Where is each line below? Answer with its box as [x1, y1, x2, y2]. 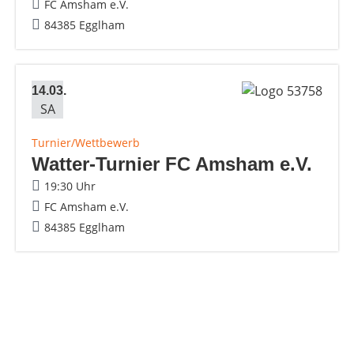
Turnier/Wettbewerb [32, 134, 140, 150]
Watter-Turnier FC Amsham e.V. [32, 153, 312, 175]
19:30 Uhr [44, 178, 96, 194]
